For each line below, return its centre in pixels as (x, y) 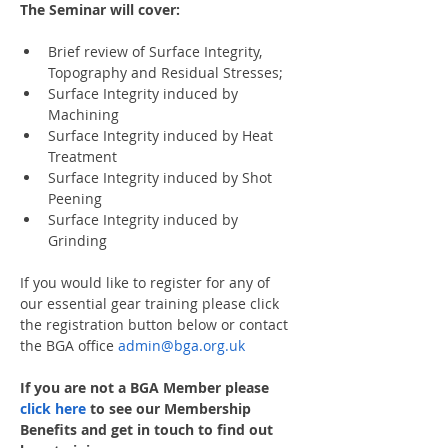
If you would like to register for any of (147, 282)
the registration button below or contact (156, 324)
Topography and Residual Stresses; (165, 72)
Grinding (77, 240)
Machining (83, 114)
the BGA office (69, 345)
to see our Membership (170, 408)
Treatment (82, 156)
